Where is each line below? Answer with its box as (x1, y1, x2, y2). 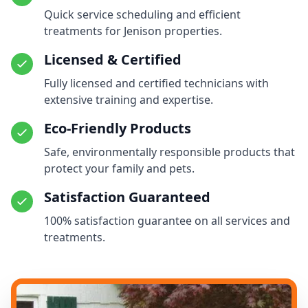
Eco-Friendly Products (44, 119, 191, 138)
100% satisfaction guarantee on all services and (44, 213, 290, 229)
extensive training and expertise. (44, 92, 213, 108)
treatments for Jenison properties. (44, 23, 222, 39)
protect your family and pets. (44, 161, 195, 177)
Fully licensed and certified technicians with (44, 76, 269, 91)
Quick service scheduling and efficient (44, 7, 241, 23)
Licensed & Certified (44, 50, 181, 69)
